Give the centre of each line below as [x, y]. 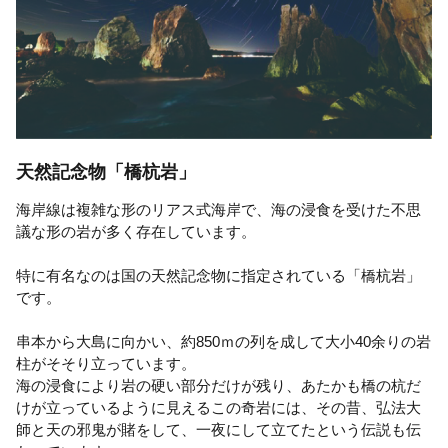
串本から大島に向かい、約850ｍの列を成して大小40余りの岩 [223, 342]
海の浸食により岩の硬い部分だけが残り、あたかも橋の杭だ [218, 386]
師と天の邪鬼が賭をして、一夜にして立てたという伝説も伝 [218, 430]
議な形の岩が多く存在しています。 [136, 232]
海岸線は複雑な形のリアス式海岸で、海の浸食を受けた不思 [218, 210]
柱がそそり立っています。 [106, 364]
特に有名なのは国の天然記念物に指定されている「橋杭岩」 [218, 276]
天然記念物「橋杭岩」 [106, 172]
